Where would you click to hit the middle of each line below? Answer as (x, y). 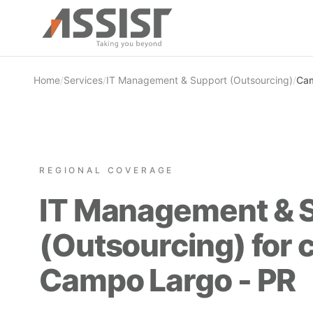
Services (83, 80)
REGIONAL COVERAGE (107, 170)
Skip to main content (58, 12)
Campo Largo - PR (168, 280)
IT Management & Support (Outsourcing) (199, 80)
